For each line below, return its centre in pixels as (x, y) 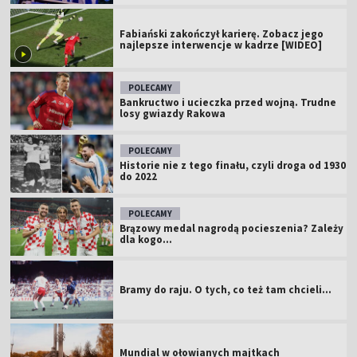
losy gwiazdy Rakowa (173, 113)
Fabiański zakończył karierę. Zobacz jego (222, 33)
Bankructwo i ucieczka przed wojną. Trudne (228, 102)
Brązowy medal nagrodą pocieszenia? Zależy (232, 228)
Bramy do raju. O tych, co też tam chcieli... (226, 289)
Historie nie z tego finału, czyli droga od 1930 (233, 165)
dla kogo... (146, 239)
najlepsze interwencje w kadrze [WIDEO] (221, 45)
